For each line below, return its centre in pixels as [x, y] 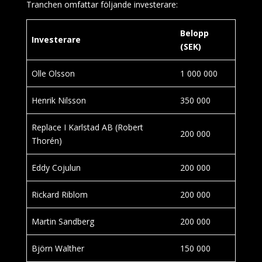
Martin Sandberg [63, 221]
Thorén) [47, 141]
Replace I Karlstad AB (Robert [87, 127]
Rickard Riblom [60, 194]
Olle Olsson [53, 73]
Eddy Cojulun [56, 168]
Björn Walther [58, 248]
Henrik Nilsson [59, 100]
